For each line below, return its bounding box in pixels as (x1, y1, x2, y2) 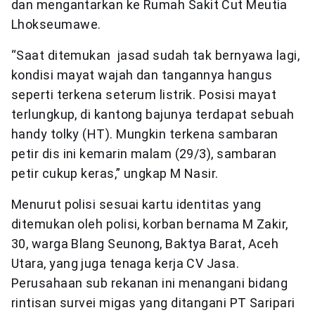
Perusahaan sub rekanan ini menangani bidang (11, 276, 288, 291)
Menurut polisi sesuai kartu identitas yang (11, 197, 262, 212)
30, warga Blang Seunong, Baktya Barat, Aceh (11, 236, 279, 252)
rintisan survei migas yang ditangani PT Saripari (11, 295, 295, 311)
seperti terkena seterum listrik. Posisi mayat (11, 87, 277, 103)
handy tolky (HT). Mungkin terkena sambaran (11, 127, 278, 142)
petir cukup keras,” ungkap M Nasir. (11, 166, 219, 181)
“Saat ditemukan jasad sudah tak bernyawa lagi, (11, 48, 300, 63)
